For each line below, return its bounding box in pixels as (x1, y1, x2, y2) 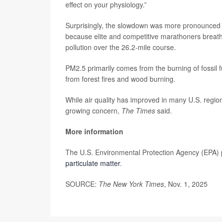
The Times (121, 106, 155, 115)
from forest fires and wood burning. (65, 74, 175, 84)
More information (65, 126, 123, 136)
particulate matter (65, 158, 120, 168)
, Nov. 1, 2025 (164, 179, 208, 189)
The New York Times (99, 179, 164, 189)
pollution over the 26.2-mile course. (65, 42, 176, 52)
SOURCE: (65, 179, 99, 189)
